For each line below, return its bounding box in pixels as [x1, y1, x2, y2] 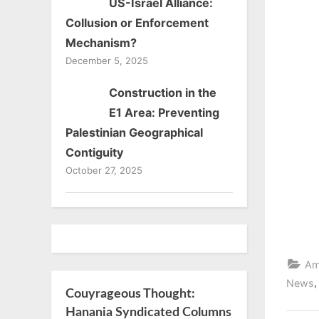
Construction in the [108, 85, 216, 100]
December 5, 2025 [66, 55, 148, 67]
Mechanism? [66, 36, 137, 51]
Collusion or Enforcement [66, 16, 209, 31]
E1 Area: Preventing [108, 105, 219, 120]
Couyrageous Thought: [66, 287, 195, 300]
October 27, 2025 [66, 164, 142, 177]
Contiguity [66, 145, 123, 160]
